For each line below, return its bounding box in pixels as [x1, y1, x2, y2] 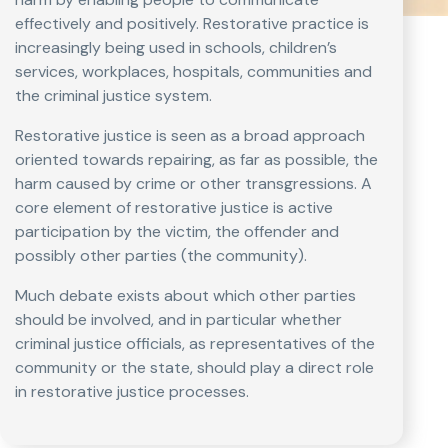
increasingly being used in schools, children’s [15, 37, 337, 58]
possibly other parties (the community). [15, 245, 307, 266]
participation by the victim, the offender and [15, 221, 339, 242]
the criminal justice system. [15, 85, 212, 106]
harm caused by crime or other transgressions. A [15, 173, 372, 194]
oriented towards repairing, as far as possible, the [15, 149, 378, 170]
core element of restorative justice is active [15, 197, 333, 218]
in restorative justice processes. [15, 381, 249, 402]
